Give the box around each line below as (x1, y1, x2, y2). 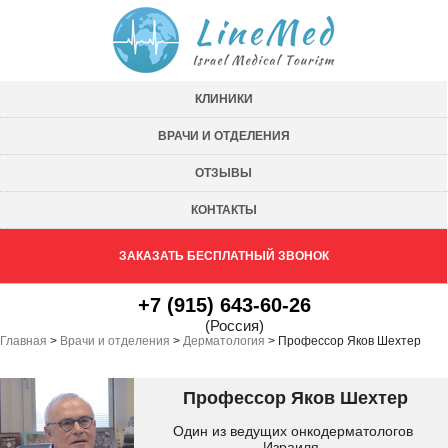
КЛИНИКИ (194, 92, 253, 106)
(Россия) (204, 317, 264, 334)
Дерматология (183, 334, 265, 348)
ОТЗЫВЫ (195, 166, 252, 180)
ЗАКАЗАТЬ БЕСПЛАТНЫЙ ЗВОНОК (118, 249, 329, 263)
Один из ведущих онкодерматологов (173, 423, 414, 440)
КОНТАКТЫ (190, 203, 257, 217)
